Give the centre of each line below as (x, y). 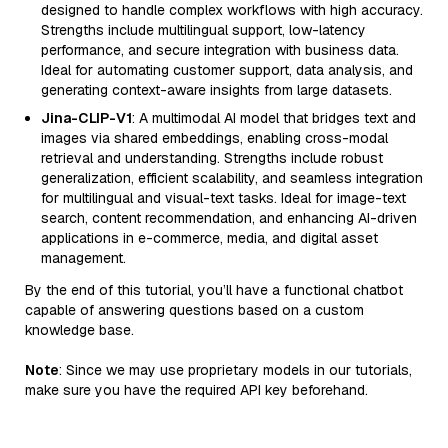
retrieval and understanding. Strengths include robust (212, 158)
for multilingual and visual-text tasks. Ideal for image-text (223, 198)
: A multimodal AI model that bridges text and (274, 118)
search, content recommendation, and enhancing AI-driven (229, 218)
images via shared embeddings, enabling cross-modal (214, 138)
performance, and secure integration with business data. (220, 50)
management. (83, 258)
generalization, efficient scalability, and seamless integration (232, 178)
